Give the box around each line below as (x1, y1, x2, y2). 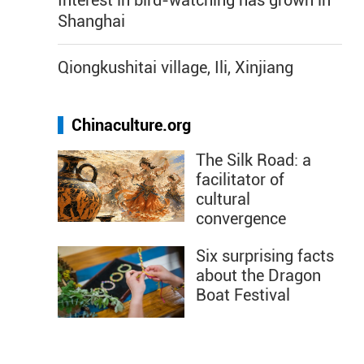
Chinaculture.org (71, 115, 191, 135)
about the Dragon (196, 266, 321, 285)
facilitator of (196, 170, 284, 189)
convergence (196, 209, 286, 228)
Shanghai (58, 11, 125, 31)
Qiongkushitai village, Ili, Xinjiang (58, 58, 293, 77)
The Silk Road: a (196, 150, 311, 170)
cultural (196, 189, 250, 209)
